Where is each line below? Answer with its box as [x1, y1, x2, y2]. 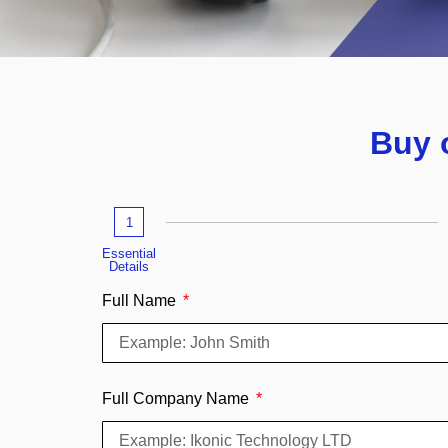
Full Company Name [102, 390, 253, 408]
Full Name [102, 292, 180, 310]
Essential [102, 246, 156, 262]
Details [109, 259, 149, 275]
